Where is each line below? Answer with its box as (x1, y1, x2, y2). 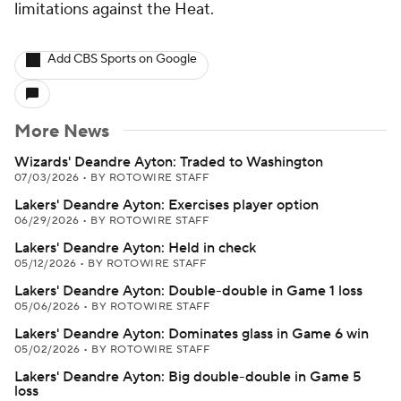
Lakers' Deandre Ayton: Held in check (14, 239, 256, 257)
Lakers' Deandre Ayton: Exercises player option (14, 196, 319, 214)
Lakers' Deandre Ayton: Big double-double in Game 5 (14, 368, 361, 386)
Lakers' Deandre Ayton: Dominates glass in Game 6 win (14, 325, 369, 343)
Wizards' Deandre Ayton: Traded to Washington (14, 153, 323, 171)
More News (14, 120, 109, 143)
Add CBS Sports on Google (47, 51, 197, 67)
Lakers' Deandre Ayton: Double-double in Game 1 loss (14, 282, 363, 300)
